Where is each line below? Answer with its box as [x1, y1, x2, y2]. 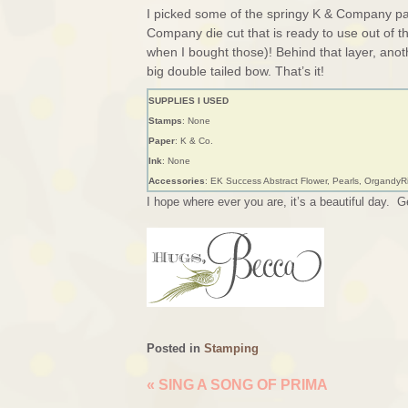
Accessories [148, 176, 205, 186]
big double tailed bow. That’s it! [147, 64, 324, 78]
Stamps [148, 116, 182, 126]
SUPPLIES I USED [148, 96, 229, 106]
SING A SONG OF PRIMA [155, 376, 328, 393]
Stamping [204, 342, 259, 355]
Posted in [147, 342, 204, 355]
